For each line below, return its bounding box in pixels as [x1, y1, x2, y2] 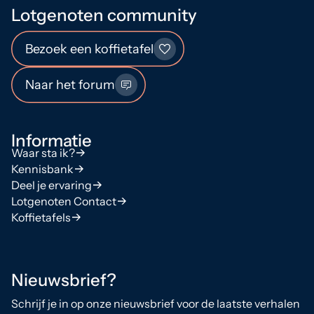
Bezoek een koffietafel [25, 41, 153, 57]
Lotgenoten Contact [11, 193, 116, 208]
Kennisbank [11, 161, 74, 176]
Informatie [11, 130, 92, 151]
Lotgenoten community [11, 5, 197, 26]
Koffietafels [11, 210, 71, 224]
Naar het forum [25, 76, 115, 93]
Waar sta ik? [11, 145, 75, 160]
